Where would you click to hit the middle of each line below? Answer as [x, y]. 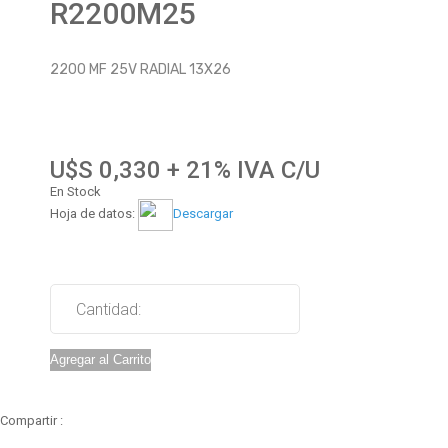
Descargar [203, 214]
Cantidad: [108, 309]
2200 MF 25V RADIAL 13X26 [140, 69]
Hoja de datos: [94, 214]
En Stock [75, 191]
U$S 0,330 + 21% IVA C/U [185, 170]
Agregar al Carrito [100, 359]
